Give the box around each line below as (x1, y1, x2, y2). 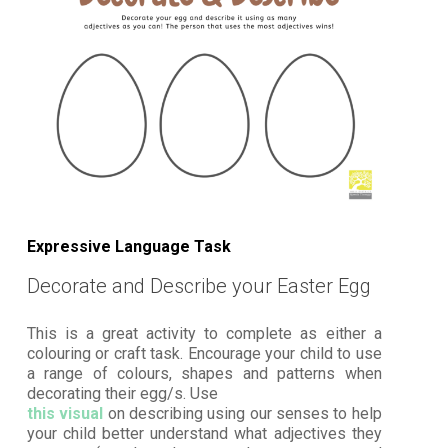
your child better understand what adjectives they (26, 423, 382, 443)
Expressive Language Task (26, 236, 231, 256)
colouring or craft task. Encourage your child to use (26, 343, 382, 363)
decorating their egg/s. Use (26, 383, 218, 403)
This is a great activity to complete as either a (26, 323, 382, 343)
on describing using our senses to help (103, 403, 382, 423)
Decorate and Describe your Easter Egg (26, 273, 371, 298)
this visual (26, 403, 104, 423)
